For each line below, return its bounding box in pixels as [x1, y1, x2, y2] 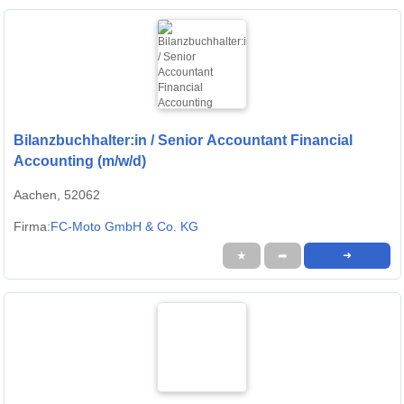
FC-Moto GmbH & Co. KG [50, 218, 198, 234]
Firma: [14, 218, 50, 234]
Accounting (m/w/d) [14, 152, 146, 169]
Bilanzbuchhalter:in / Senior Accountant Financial [14, 132, 353, 148]
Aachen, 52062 [14, 187, 100, 202]
